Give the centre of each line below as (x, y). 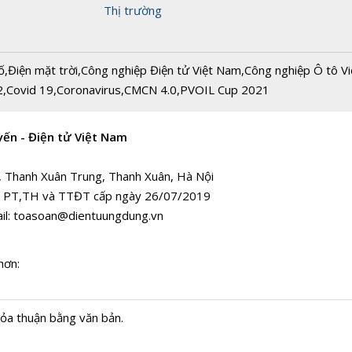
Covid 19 (30, 89)
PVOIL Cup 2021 (225, 89)
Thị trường (133, 10)
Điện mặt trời (43, 70)
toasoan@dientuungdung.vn (88, 215)
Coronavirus (89, 89)
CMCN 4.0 (150, 89)
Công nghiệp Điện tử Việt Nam (161, 70)
